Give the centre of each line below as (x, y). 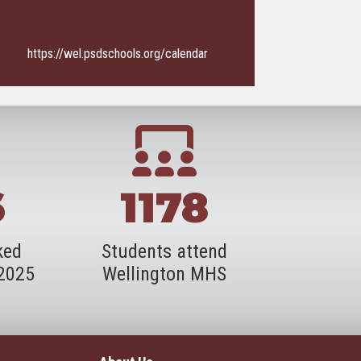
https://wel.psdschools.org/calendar (118, 54)
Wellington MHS (164, 274)
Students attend (164, 251)
